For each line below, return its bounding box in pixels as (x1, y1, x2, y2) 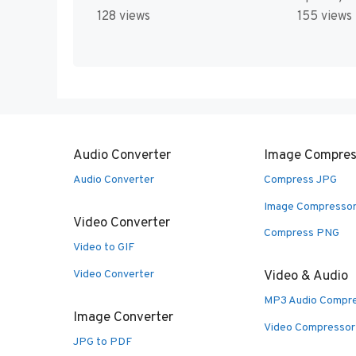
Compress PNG (264, 226, 339, 241)
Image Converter (73, 308, 173, 327)
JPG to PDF (73, 335, 132, 349)
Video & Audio (264, 268, 348, 286)
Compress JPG (264, 173, 337, 188)
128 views (97, 9, 150, 25)
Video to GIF (73, 241, 134, 255)
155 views (296, 9, 352, 25)
